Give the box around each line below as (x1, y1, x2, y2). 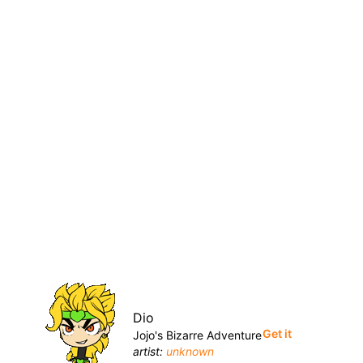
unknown (166, 344, 214, 358)
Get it (263, 327, 292, 340)
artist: (133, 344, 163, 358)
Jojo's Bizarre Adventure (133, 328, 262, 342)
